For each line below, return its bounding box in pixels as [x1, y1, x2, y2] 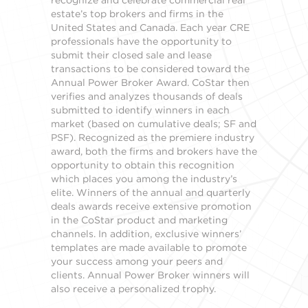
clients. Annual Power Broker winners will [51, 268, 250, 281]
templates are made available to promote [51, 241, 247, 254]
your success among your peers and [51, 254, 223, 267]
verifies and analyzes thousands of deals [51, 89, 243, 102]
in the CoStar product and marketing [51, 213, 228, 226]
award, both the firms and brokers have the [51, 144, 257, 157]
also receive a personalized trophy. [51, 282, 216, 295]
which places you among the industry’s [51, 172, 237, 185]
